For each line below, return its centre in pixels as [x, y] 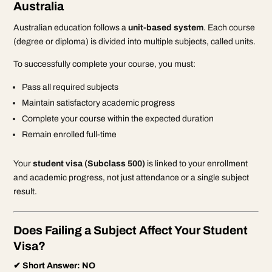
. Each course [229, 27]
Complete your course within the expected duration [118, 118]
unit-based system [166, 27]
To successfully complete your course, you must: [105, 64]
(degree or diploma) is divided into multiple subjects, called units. [135, 41]
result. [25, 191]
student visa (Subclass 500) [89, 163]
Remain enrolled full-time [70, 134]
